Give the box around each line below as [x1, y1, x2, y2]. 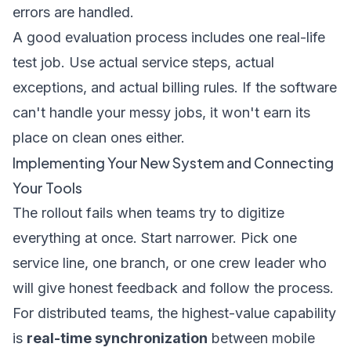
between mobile [208, 330, 315, 346]
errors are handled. [13, 4, 134, 20]
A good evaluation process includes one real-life [13, 29, 325, 45]
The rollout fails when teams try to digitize [13, 204, 284, 221]
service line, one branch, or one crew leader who [13, 255, 327, 271]
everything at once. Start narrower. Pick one [13, 230, 297, 246]
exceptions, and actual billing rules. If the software [13, 79, 337, 96]
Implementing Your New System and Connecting [13, 154, 334, 172]
